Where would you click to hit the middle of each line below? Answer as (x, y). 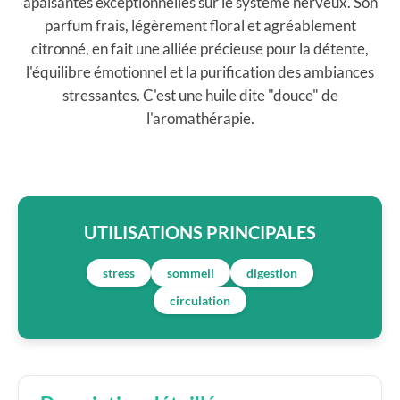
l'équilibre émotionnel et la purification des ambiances (200, 72)
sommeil (191, 273)
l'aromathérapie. (200, 118)
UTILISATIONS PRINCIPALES (200, 232)
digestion (272, 273)
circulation (200, 300)
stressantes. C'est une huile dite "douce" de (200, 95)
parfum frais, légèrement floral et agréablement (200, 25)
